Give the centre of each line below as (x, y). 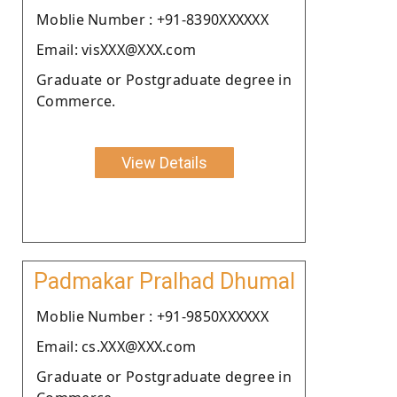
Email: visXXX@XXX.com (117, 49)
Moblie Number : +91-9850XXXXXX (152, 316)
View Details (164, 162)
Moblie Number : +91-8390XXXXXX (152, 19)
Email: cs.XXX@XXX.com (117, 346)
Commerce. (76, 101)
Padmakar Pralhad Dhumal (164, 281)
